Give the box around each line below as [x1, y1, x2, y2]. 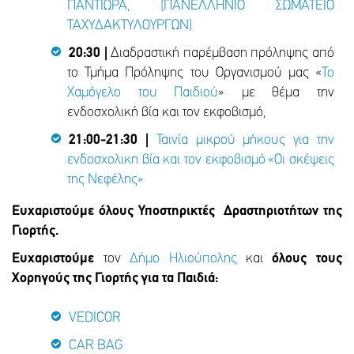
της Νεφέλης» [67, 172, 144, 188]
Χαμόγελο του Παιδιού [67, 85, 219, 101]
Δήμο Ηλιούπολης [130, 251, 238, 267]
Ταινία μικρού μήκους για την [156, 133, 335, 149]
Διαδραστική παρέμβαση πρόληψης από [111, 46, 335, 62]
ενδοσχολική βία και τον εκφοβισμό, [67, 105, 265, 121]
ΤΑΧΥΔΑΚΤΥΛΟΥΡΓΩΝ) [67, 18, 192, 34]
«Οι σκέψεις [268, 153, 335, 168]
